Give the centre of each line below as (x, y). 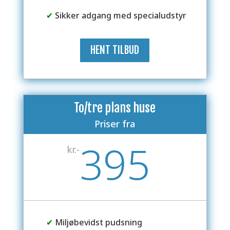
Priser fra (115, 123)
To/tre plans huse (115, 108)
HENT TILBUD (115, 50)
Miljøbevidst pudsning (97, 222)
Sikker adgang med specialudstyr (119, 15)
